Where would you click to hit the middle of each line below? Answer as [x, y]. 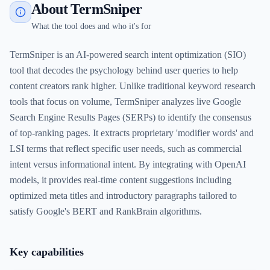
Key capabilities [47, 252]
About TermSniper [87, 9]
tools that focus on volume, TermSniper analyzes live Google [125, 102]
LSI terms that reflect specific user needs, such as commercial [126, 149]
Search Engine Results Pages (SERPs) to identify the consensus [130, 117]
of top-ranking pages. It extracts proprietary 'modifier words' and [132, 133]
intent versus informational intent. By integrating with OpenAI [128, 164]
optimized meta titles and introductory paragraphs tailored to [123, 196]
